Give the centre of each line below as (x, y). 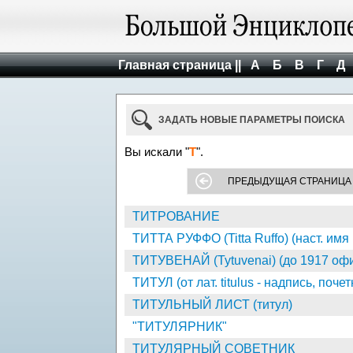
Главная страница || (180, 65)
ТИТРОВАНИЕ (176, 216)
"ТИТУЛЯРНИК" (180, 327)
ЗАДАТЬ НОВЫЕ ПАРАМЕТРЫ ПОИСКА (252, 120)
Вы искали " (157, 152)
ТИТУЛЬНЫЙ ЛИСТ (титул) (212, 305)
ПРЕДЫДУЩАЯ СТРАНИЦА (290, 181)
